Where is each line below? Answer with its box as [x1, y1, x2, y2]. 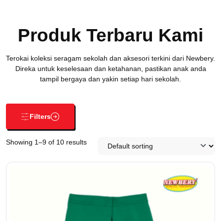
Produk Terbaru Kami [18, 24, 203, 45]
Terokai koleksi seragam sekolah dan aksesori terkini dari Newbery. [6, 54, 215, 63]
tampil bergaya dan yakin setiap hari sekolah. [40, 75, 181, 83]
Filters [29, 112, 51, 120]
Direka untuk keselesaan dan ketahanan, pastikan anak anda [15, 65, 206, 73]
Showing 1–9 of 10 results [5, 138, 87, 146]
